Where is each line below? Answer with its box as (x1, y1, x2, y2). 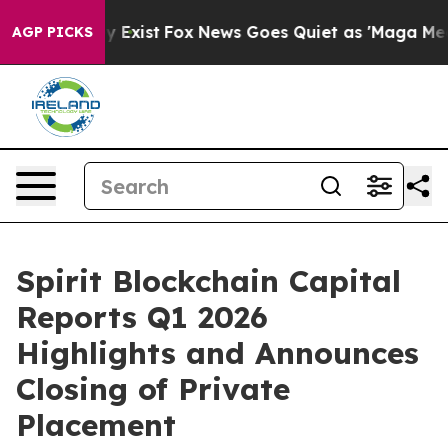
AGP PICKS (12, 23, 93, 41)
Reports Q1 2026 (16, 298, 268, 336)
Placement (16, 406, 176, 444)
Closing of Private (16, 370, 290, 408)
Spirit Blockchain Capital (16, 262, 401, 300)
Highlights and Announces (16, 334, 419, 372)
